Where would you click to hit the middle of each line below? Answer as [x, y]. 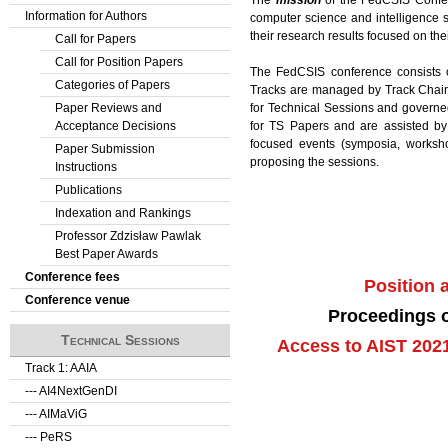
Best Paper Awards [106, 254]
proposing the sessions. [314, 161]
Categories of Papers [112, 85]
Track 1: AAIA [61, 368]
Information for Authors [86, 16]
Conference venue [77, 300]
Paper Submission [105, 149]
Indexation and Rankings [123, 213]
